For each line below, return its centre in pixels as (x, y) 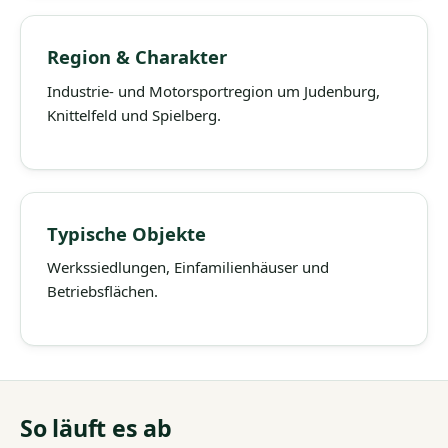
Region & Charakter (137, 57)
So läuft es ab (96, 428)
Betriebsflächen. (102, 291)
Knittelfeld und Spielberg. (134, 114)
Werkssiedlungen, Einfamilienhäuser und (188, 267)
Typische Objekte (126, 233)
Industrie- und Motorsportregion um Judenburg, (213, 90)
